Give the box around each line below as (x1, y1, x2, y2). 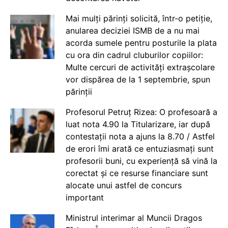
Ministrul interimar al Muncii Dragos (65, 212, 202, 223)
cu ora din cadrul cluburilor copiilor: (65, 49, 203, 60)
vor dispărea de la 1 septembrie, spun (65, 74, 210, 84)
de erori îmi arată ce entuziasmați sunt (65, 143, 214, 154)
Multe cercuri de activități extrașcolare (65, 62, 215, 72)
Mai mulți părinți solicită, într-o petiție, (65, 13, 212, 23)
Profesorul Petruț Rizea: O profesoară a (65, 106, 217, 117)
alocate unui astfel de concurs (65, 180, 182, 190)
